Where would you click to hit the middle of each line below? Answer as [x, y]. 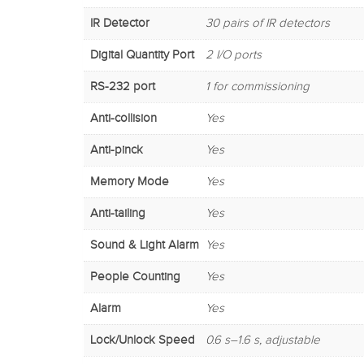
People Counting [135, 276]
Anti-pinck [117, 149]
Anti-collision [123, 118]
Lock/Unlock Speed [143, 340]
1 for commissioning [258, 86]
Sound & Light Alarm [145, 245]
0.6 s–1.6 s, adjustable [263, 340]
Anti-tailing [118, 213]
